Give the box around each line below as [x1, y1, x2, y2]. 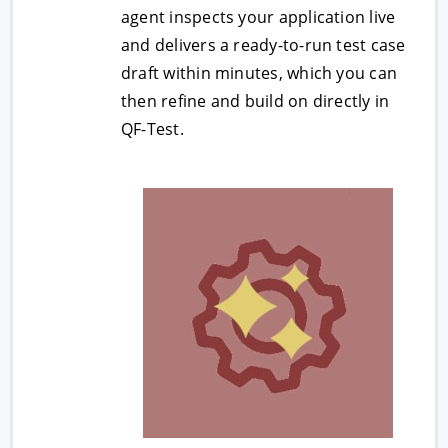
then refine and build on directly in [121, 90, 390, 112]
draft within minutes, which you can [121, 62, 398, 84]
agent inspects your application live [121, 6, 396, 28]
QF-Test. [121, 118, 184, 140]
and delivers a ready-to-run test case [121, 34, 406, 56]
